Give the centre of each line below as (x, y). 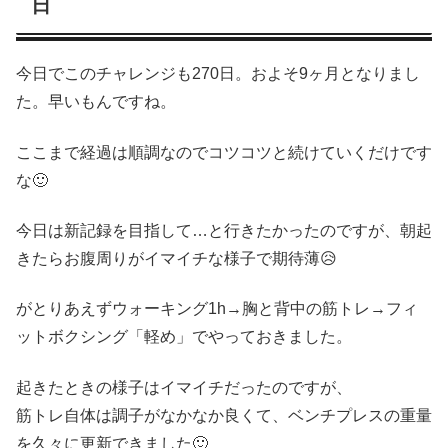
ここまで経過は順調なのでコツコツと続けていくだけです (224, 152)
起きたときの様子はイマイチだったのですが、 (184, 387)
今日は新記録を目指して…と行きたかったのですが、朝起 (224, 230)
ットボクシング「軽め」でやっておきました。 (184, 337)
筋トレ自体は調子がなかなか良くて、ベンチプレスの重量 (224, 415)
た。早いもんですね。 (96, 102)
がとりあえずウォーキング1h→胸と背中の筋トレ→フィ (217, 309)
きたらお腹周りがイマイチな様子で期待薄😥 (176, 258)
